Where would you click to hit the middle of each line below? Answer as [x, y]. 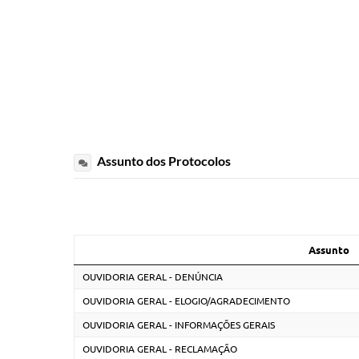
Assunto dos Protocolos [163, 160]
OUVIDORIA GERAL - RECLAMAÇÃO [160, 349]
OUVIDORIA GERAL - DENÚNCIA [153, 276]
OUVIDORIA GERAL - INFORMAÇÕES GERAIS [179, 325]
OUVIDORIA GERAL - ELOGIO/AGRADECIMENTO [186, 301]
